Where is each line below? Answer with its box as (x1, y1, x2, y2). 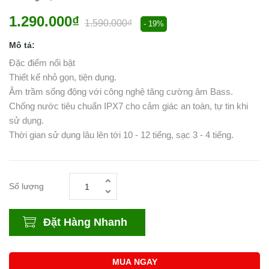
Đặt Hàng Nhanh (43, 216, 127, 228)
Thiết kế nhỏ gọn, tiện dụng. (9, 72, 116, 82)
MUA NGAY (112, 257, 157, 267)
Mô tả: (9, 40, 35, 50)
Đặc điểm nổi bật (9, 58, 75, 68)
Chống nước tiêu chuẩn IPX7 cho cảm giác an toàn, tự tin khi (9, 101, 248, 111)
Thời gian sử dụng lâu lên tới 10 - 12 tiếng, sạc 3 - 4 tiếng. (9, 130, 234, 140)
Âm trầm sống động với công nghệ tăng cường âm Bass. (9, 86, 233, 97)
